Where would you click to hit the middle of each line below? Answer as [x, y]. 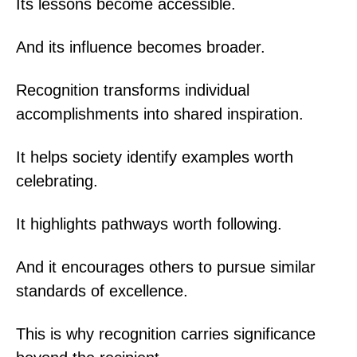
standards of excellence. [102, 290]
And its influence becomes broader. [141, 47]
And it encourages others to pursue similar [166, 267]
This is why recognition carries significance [166, 333]
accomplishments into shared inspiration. [160, 114]
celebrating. [57, 180]
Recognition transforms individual [133, 90]
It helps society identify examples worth [155, 157]
